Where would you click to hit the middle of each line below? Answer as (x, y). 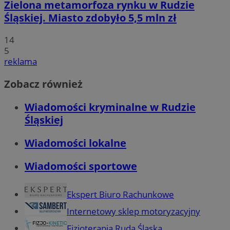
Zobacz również (43, 84)
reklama (21, 62)
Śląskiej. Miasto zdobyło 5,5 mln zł (90, 18)
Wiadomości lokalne (75, 143)
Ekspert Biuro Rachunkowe (120, 194)
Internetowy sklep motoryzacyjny (133, 211)
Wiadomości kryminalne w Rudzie (110, 107)
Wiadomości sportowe (81, 166)
